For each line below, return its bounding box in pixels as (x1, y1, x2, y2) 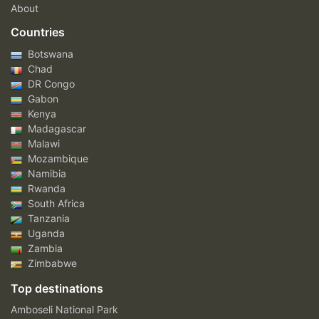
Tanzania (25, 212, 70, 225)
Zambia (25, 242, 63, 255)
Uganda (25, 227, 65, 240)
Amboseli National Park (11, 303, 118, 316)
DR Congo (25, 78, 75, 90)
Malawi (25, 137, 60, 150)
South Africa (25, 197, 85, 210)
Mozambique (25, 152, 88, 165)
